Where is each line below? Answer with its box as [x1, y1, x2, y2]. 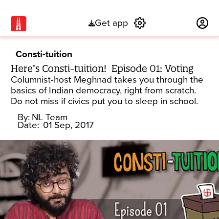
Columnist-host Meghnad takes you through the [11, 74, 204, 85]
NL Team [32, 112, 68, 123]
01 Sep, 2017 [43, 120, 94, 131]
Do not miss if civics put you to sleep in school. [11, 96, 201, 107]
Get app [94, 18, 128, 29]
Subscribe [151, 18, 192, 29]
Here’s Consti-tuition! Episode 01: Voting [11, 63, 194, 74]
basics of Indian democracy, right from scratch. [11, 85, 197, 96]
